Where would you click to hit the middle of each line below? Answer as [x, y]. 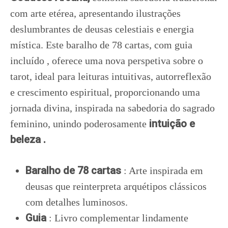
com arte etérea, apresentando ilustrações [95, 13]
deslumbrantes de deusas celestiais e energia [102, 29]
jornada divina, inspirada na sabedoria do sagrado [112, 108]
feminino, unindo [47, 124]
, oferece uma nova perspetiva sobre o [124, 61]
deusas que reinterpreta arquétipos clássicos [116, 186]
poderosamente [117, 124]
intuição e [172, 124]
